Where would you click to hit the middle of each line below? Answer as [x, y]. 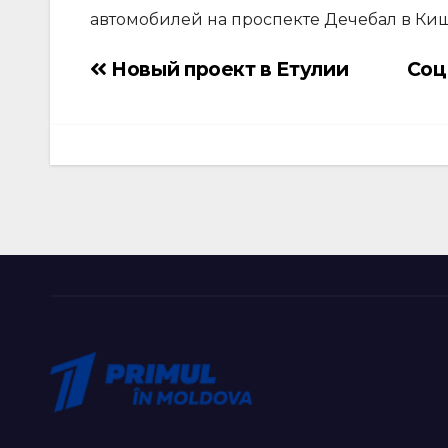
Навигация [138, 72]
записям [127, 148]
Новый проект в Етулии [227, 68]
